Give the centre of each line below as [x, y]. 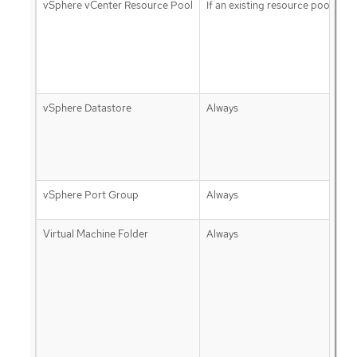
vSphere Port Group [90, 194]
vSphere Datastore [87, 108]
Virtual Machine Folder [95, 233]
